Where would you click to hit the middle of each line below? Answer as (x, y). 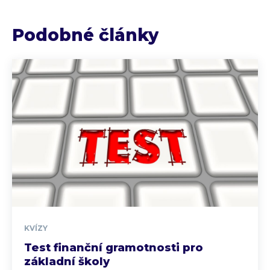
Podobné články (85, 35)
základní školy (67, 262)
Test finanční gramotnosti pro (114, 248)
